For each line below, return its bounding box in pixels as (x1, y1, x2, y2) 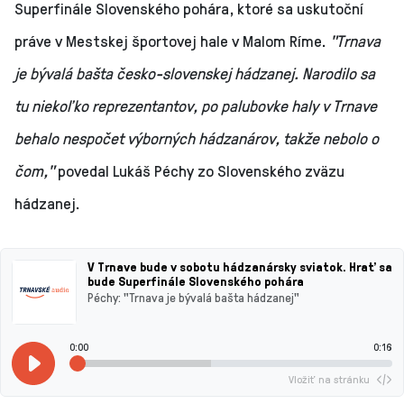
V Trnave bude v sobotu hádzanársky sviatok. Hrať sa (87, 257, 392, 275)
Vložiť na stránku (289, 371, 370, 387)
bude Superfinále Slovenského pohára (87, 271, 304, 289)
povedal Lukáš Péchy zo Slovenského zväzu (54, 159, 344, 181)
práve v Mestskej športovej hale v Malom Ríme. (14, 29, 330, 51)
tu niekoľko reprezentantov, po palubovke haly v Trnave (14, 94, 377, 116)
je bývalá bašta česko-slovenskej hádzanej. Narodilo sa (14, 61, 375, 84)
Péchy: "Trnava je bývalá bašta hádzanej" (87, 288, 299, 306)
